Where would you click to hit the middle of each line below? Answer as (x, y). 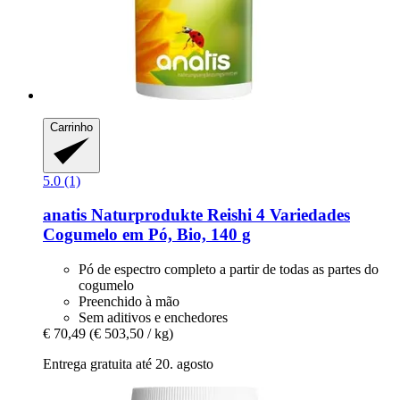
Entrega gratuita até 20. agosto (128, 364)
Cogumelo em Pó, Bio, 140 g (147, 235)
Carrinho (71, 128)
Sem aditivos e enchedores (153, 317)
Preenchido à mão (129, 301)
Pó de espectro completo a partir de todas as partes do (229, 269)
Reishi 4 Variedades (276, 215)
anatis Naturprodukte (123, 215)
